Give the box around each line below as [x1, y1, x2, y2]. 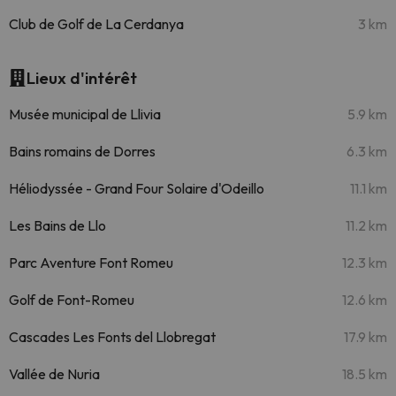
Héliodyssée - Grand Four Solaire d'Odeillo [9, 179, 264, 197]
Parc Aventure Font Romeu [9, 254, 173, 271]
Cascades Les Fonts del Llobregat [9, 328, 216, 346]
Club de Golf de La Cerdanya [9, 15, 184, 33]
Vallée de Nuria [9, 365, 100, 383]
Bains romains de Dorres [9, 142, 156, 160]
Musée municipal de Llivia [9, 105, 161, 123]
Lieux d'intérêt [27, 67, 137, 88]
